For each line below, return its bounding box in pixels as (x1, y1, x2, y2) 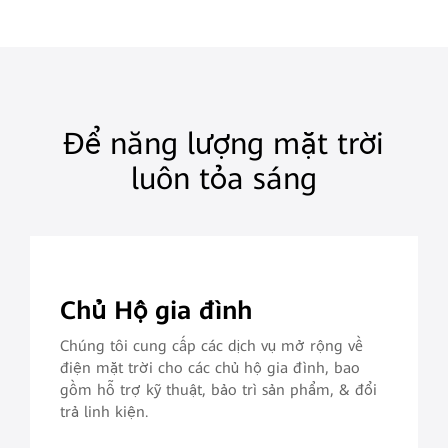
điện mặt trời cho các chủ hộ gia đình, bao (59, 358, 267, 377)
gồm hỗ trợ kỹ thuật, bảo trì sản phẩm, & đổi (59, 380, 377, 399)
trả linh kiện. (59, 402, 148, 421)
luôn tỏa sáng (130, 161, 317, 197)
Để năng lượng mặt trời (63, 126, 385, 162)
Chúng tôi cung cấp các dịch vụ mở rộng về (59, 336, 363, 355)
